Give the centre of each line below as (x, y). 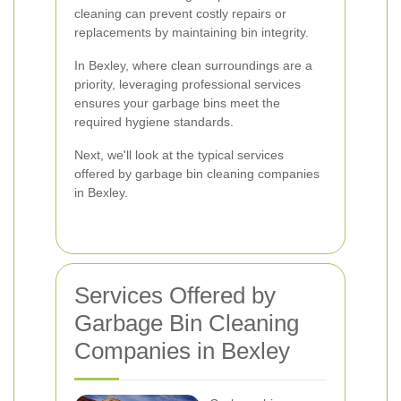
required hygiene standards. (154, 122)
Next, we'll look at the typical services (179, 155)
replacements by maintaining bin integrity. (192, 32)
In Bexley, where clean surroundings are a (193, 65)
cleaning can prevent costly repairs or (180, 13)
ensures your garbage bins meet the (177, 103)
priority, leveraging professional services (188, 84)
